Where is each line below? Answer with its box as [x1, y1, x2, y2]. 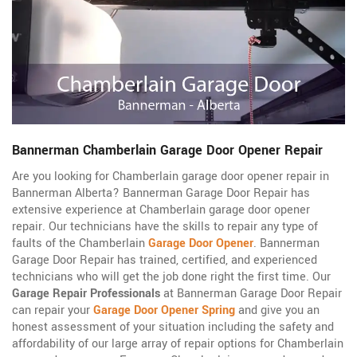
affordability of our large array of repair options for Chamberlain [12, 335, 343, 353]
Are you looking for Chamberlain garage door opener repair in [12, 168, 329, 186]
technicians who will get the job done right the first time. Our [12, 269, 331, 286]
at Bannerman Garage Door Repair [160, 285, 342, 303]
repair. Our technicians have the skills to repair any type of [12, 218, 318, 236]
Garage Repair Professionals [12, 285, 160, 303]
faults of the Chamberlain [12, 235, 148, 253]
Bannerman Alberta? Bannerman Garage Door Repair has [12, 185, 310, 202]
